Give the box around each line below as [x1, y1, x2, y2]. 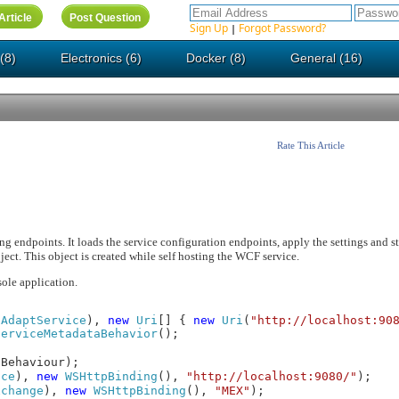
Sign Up [190, 20, 229, 36]
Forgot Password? [239, 20, 327, 36]
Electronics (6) [61, 51, 142, 65]
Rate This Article [277, 140, 346, 151]
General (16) [290, 51, 363, 65]
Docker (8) [186, 51, 247, 65]
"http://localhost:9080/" [186, 370, 358, 383]
